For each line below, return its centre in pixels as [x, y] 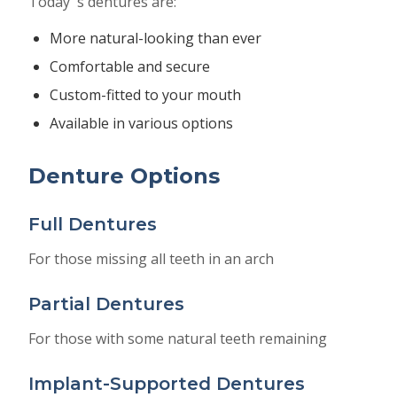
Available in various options [141, 123]
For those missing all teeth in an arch [151, 259]
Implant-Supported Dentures [167, 384]
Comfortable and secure [130, 66]
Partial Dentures [106, 304]
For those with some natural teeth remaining [178, 339]
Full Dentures [93, 224]
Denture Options [124, 176]
